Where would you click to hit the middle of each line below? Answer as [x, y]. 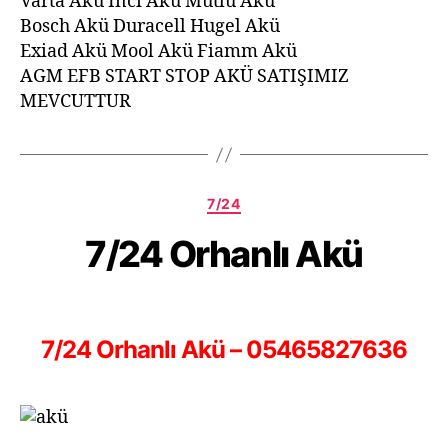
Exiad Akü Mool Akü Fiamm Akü [158, 51]
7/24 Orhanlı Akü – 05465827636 [224, 349]
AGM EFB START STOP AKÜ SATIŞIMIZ [184, 76]
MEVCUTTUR [75, 101]
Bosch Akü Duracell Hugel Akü [150, 26]
